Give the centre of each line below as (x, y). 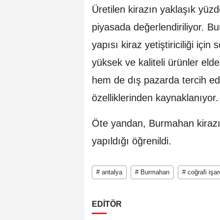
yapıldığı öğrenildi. (132, 141)
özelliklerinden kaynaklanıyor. (155, 97)
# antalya (109, 172)
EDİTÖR (107, 204)
